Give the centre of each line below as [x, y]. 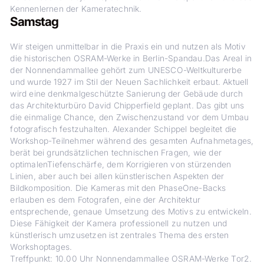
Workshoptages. [41, 247]
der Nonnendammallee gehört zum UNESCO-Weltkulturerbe [126, 70]
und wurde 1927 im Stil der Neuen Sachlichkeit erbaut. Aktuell [129, 82]
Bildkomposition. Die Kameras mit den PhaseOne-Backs [118, 188]
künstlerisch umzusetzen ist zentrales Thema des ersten [120, 235]
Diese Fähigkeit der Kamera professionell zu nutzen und [119, 223]
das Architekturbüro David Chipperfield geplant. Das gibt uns [127, 105]
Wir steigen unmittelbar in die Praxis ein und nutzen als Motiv [128, 46]
